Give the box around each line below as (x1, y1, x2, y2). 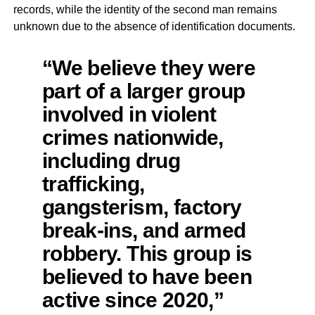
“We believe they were (41, 56, 255, 80)
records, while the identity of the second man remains (13, 4, 277, 16)
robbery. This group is (41, 241, 252, 266)
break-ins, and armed (41, 218, 246, 243)
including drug (41, 148, 181, 173)
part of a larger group (41, 79, 245, 103)
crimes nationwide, (41, 125, 224, 150)
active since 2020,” (41, 288, 224, 312)
